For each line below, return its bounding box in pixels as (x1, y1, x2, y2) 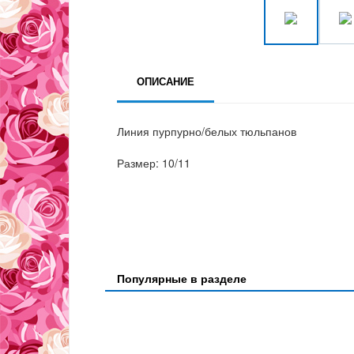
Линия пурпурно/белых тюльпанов (117, 123, 296, 140)
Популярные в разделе (117, 270, 247, 287)
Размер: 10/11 (117, 155, 190, 171)
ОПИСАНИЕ (137, 73, 194, 89)
